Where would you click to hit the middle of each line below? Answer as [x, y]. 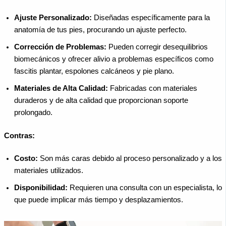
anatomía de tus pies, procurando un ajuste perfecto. [100, 30]
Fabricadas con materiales [153, 88]
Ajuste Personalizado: [53, 17]
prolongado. [33, 112]
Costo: [26, 159]
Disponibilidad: [41, 188]
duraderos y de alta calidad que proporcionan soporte [101, 100]
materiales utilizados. [49, 171]
